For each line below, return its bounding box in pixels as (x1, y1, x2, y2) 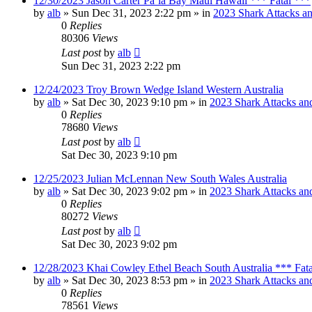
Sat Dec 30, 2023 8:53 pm (72, 274, 187, 286)
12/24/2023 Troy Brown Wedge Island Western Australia (33, 83, 283, 95)
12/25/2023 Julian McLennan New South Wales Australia (33, 172, 287, 185)
